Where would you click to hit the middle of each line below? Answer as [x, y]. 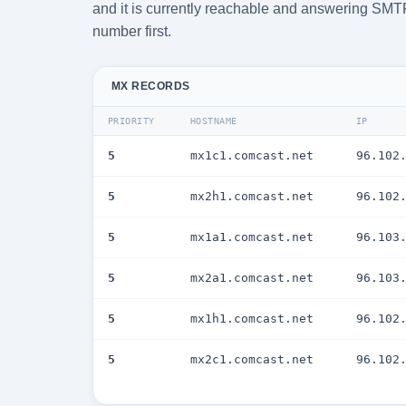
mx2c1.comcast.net [252, 359]
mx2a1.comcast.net [252, 278]
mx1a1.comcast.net [252, 237]
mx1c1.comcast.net [252, 155]
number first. [132, 31]
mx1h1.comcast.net [252, 319]
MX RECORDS [151, 86]
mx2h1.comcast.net [252, 196]
